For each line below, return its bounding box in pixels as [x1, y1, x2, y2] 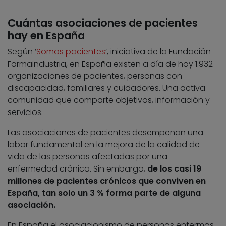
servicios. [8, 106, 43, 118]
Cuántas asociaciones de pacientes [8, 15, 198, 30]
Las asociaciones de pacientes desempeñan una [8, 126, 203, 138]
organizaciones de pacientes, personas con [8, 70, 182, 82]
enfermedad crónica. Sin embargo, [8, 162, 147, 175]
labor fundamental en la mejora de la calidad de [8, 138, 200, 150]
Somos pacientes [36, 45, 105, 58]
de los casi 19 [147, 162, 201, 175]
